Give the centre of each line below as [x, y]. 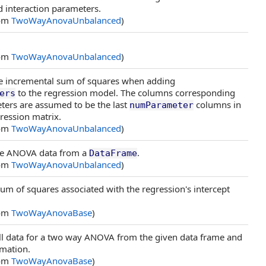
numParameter [161, 105]
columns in [217, 104]
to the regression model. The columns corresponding [125, 93]
